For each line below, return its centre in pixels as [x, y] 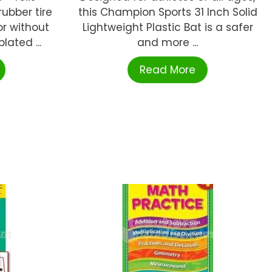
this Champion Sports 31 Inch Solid [168, 12]
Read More [168, 70]
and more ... [168, 43]
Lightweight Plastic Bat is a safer [168, 28]
